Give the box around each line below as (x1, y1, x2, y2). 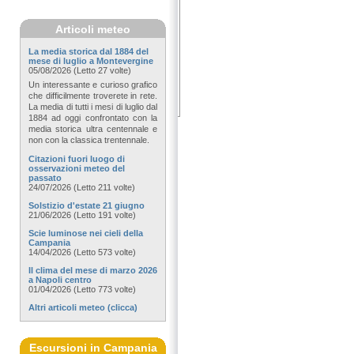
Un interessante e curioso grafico (28, 80, 157, 90)
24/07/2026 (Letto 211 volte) (28, 183, 135, 193)
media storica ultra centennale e (28, 124, 157, 134)
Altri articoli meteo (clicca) (28, 303, 137, 313)
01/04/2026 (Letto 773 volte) (28, 284, 136, 295)
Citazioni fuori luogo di (28, 154, 125, 164)
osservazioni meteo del (28, 164, 125, 174)
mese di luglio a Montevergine (28, 55, 153, 66)
